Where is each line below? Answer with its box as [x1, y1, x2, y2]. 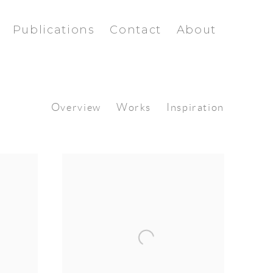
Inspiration [166, 101, 224, 113]
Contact [110, 23, 161, 37]
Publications [12, 23, 95, 37]
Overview [51, 101, 101, 113]
